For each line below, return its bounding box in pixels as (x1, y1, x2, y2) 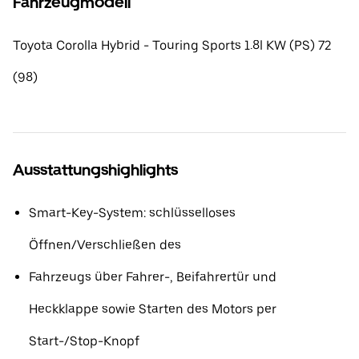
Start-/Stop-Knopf (29, 333, 139, 349)
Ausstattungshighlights (13, 160, 178, 179)
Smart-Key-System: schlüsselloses (29, 205, 236, 220)
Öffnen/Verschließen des (29, 237, 181, 252)
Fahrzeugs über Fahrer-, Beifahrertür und (29, 269, 276, 284)
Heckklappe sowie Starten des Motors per (29, 301, 276, 317)
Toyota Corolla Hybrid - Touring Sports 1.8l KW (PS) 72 (13, 38, 331, 53)
